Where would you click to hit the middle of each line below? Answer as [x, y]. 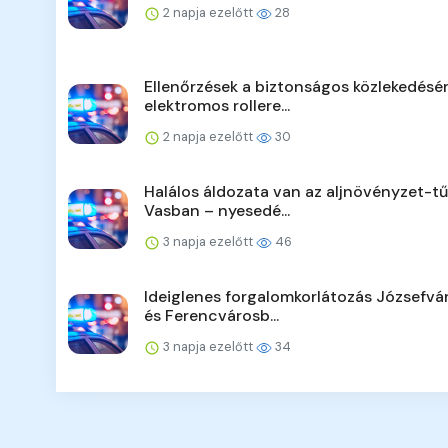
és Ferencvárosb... [211, 316]
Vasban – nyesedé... [217, 211]
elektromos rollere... [217, 106]
